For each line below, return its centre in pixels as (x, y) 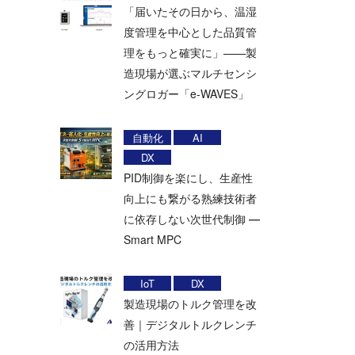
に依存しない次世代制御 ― (192, 219)
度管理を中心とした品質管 (190, 32)
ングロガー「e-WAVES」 (186, 94)
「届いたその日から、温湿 (190, 11)
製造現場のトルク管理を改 (190, 304)
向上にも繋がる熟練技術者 (190, 198)
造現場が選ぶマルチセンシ (190, 73)
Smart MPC (153, 240)
